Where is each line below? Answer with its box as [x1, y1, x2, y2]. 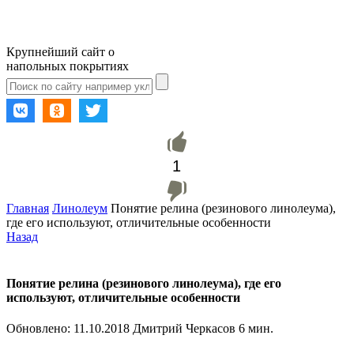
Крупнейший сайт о [6, 45, 115, 58]
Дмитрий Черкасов [133, 322, 235, 336]
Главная [6, 201, 49, 215]
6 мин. [239, 322, 273, 336]
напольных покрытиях [6, 59, 129, 73]
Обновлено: [6, 322, 73, 336]
